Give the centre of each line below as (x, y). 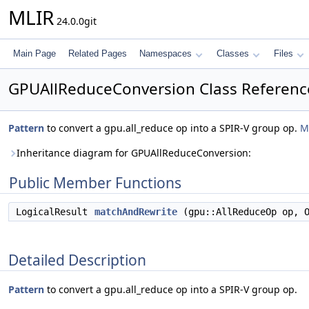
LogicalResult (54, 212)
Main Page (34, 53)
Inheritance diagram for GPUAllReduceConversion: (134, 153)
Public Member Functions (95, 183)
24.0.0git (75, 21)
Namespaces (166, 53)
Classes (233, 53)
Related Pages (98, 53)
